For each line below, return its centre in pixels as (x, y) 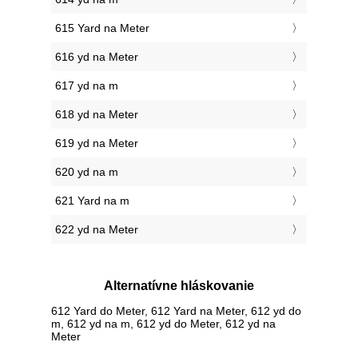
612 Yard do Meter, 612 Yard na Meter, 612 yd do (176, 310)
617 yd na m (87, 86)
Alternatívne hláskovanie (179, 286)
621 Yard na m (92, 201)
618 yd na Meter (97, 115)
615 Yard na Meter (102, 28)
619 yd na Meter (97, 143)
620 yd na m (87, 172)
